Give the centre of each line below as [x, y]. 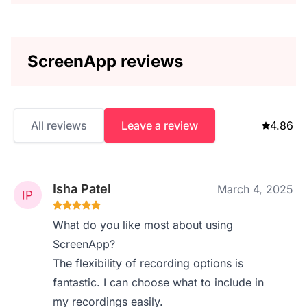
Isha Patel [82, 189]
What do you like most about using [143, 225]
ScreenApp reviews [105, 61]
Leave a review [160, 125]
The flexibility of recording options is [148, 263]
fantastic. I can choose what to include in [159, 282]
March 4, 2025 [255, 189]
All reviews [59, 125]
